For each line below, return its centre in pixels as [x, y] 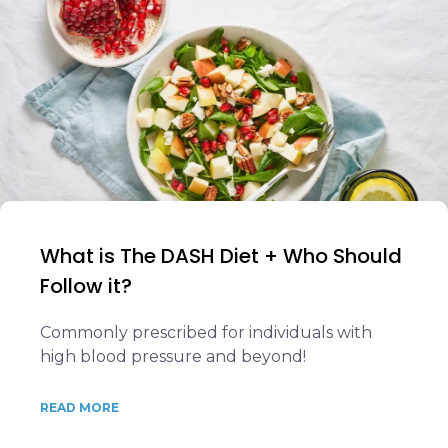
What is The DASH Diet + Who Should [221, 256]
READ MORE [79, 407]
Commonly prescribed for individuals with [206, 332]
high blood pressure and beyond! [173, 356]
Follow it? [86, 286]
